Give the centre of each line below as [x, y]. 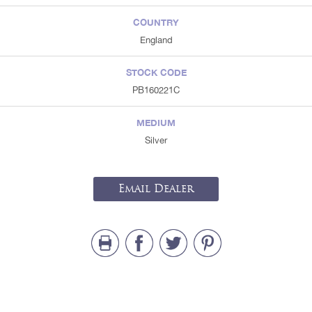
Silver [156, 141]
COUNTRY [156, 23]
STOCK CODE [156, 73]
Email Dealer [156, 189]
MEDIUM [156, 123]
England [156, 40]
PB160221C [156, 91]
